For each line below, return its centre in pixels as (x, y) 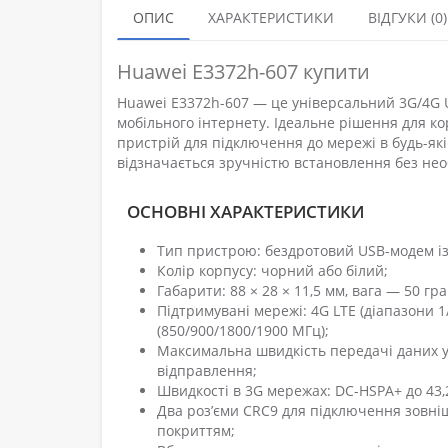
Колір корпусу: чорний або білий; (272, 271)
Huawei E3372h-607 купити (243, 72)
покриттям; (196, 431)
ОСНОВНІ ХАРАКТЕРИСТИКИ (245, 212)
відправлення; (207, 371)
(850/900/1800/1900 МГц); (243, 331)
